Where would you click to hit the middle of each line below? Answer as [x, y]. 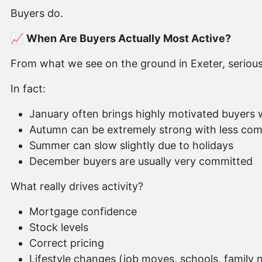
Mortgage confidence [83, 212]
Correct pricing [67, 243]
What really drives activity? [77, 187]
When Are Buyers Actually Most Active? [129, 39]
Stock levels [59, 227]
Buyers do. [37, 13]
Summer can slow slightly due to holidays [131, 146]
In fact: [28, 89]
